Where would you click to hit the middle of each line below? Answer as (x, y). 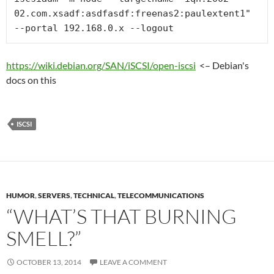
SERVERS (54, 195)
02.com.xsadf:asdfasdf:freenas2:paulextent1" (132, 13)
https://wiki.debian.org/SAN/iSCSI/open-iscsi (101, 65)
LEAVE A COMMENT (133, 262)
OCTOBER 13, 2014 (49, 262)
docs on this (31, 80)
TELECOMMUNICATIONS (161, 195)
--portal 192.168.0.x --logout (94, 28)
